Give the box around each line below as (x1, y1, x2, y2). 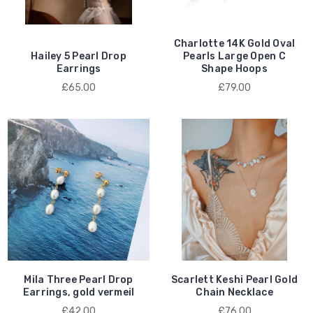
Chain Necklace (196, 286, 273, 299)
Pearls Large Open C (183, 50, 286, 63)
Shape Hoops (201, 63, 268, 75)
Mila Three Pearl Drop (24, 274, 133, 286)
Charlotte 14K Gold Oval (173, 38, 296, 50)
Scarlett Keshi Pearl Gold (170, 274, 298, 286)
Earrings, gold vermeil (22, 286, 135, 299)
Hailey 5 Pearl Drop (31, 50, 126, 63)
